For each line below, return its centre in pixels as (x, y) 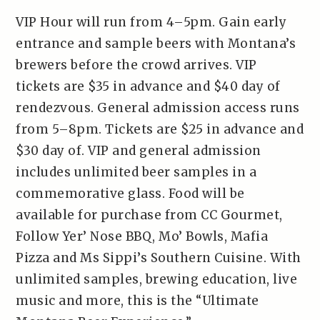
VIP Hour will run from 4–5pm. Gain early (151, 22)
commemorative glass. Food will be (130, 194)
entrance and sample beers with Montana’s (156, 44)
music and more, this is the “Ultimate (137, 301)
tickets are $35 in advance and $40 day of (148, 86)
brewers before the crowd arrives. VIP (136, 65)
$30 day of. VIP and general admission (139, 151)
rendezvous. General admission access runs (158, 108)
